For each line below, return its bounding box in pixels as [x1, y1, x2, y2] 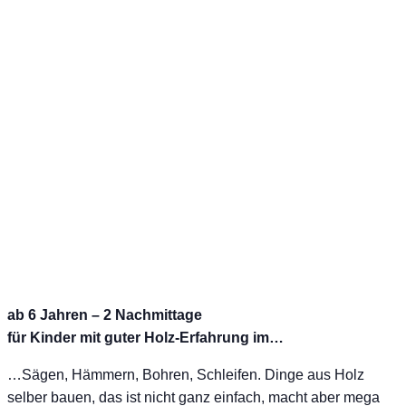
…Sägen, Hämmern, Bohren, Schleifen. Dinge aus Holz [7, 366, 364, 382]
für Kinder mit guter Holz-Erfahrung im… [7, 329, 284, 345]
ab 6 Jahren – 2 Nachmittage [7, 306, 202, 323]
